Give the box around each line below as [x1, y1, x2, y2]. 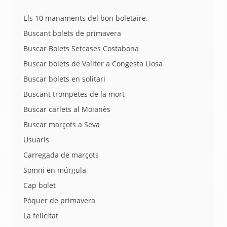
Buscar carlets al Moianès [23, 104, 110, 114]
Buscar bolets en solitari [23, 74, 105, 84]
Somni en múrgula [23, 165, 86, 175]
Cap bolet [23, 180, 56, 190]
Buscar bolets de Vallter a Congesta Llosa [23, 59, 163, 68]
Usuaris [23, 135, 49, 144]
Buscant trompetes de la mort [23, 89, 125, 99]
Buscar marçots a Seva [23, 120, 100, 129]
